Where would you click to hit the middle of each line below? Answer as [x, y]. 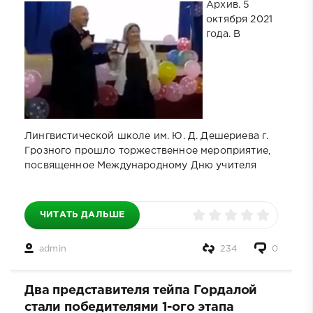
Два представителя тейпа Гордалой [141, 291]
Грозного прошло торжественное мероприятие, [148, 151]
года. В [224, 34]
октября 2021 [240, 19]
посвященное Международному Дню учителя [141, 166]
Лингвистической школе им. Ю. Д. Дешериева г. [147, 137]
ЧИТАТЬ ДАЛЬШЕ [82, 215]
